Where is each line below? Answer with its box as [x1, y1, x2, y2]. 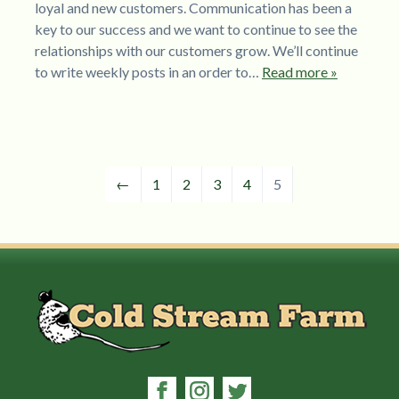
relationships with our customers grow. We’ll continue [34, 42, 358, 59]
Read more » [261, 63, 338, 80]
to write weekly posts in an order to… [34, 63, 262, 80]
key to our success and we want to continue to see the [34, 20, 357, 37]
